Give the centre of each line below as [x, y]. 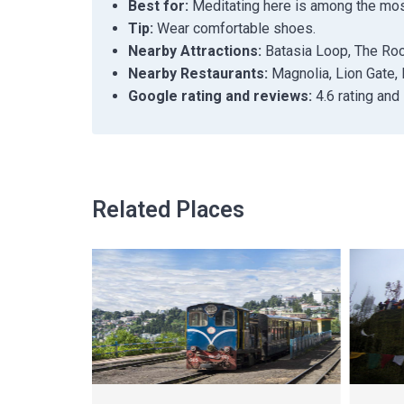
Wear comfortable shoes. [234, 28]
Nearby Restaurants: [198, 73]
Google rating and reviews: [220, 96]
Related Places [168, 210]
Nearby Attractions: [195, 51]
